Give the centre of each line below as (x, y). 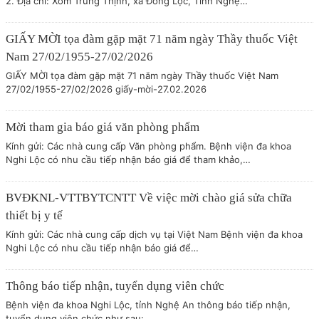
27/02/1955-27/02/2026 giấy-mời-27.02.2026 (106, 89)
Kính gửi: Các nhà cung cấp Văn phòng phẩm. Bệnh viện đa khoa (148, 146)
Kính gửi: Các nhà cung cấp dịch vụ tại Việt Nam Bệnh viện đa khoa (154, 234)
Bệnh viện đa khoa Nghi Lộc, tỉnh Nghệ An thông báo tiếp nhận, (148, 305)
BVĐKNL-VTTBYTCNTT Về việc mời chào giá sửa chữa (149, 198)
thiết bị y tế (34, 215)
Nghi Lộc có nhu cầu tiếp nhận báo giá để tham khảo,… (128, 159)
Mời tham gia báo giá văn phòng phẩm (103, 127)
